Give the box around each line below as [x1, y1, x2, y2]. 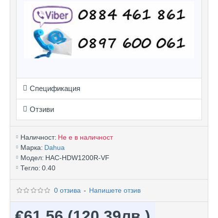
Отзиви [30, 105, 54, 113]
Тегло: [20, 163, 40, 172]
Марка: [20, 143, 43, 151]
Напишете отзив [89, 186, 141, 194]
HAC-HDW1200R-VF [45, 153, 109, 162]
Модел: [20, 153, 44, 162]
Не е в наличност [58, 133, 113, 141]
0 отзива [54, 186, 81, 194]
